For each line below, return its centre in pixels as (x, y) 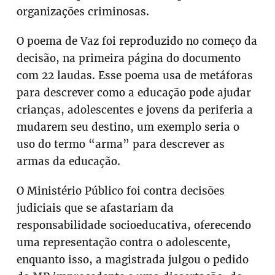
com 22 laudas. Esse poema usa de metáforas (135, 75)
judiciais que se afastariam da (95, 208)
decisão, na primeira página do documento (129, 58)
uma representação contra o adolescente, (124, 242)
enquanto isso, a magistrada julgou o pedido (133, 259)
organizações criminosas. (83, 11)
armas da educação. (69, 161)
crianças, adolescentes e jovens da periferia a (135, 110)
